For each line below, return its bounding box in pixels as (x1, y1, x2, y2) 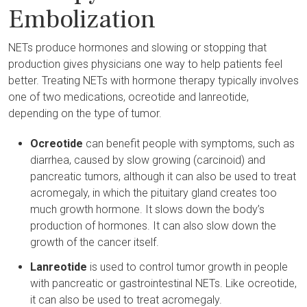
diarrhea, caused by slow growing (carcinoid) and (30, 153, 265, 167)
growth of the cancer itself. (30, 236, 159, 249)
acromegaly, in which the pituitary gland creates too (30, 186, 277, 199)
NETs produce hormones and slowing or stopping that (8, 41, 267, 54)
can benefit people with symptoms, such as (83, 137, 295, 150)
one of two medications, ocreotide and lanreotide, (8, 90, 249, 103)
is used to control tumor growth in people (87, 260, 288, 273)
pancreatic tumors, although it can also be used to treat (30, 170, 296, 183)
